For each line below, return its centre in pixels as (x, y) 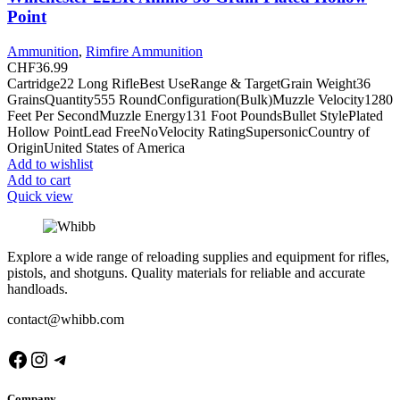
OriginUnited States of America (96, 148)
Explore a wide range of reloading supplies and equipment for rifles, (198, 257)
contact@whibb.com (66, 319)
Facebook (48, 358)
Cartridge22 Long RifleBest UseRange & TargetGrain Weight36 (189, 83)
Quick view (40, 196)
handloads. (37, 289)
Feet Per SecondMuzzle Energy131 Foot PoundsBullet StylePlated (195, 116)
